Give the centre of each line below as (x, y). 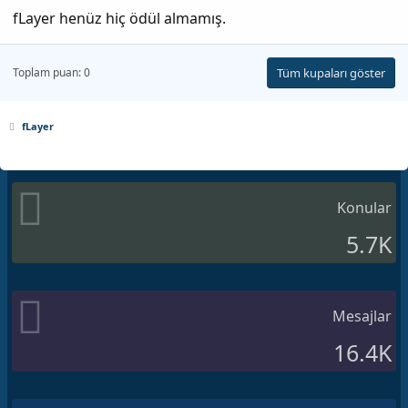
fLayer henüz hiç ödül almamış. (119, 18)
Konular (364, 207)
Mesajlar (362, 316)
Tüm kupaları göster (331, 72)
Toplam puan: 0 (51, 72)
